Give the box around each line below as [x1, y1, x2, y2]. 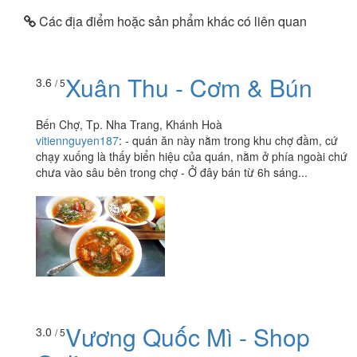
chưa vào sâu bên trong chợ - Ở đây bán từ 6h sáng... [36, 164, 308, 181]
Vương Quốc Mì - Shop [65, 319, 310, 354]
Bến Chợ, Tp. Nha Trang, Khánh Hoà [36, 116, 222, 133]
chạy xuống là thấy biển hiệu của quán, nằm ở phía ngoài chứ [36, 148, 347, 165]
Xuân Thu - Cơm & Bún [65, 70, 312, 105]
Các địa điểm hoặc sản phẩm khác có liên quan [36, 11, 307, 30]
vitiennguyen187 [36, 132, 119, 149]
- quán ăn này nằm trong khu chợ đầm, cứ [125, 132, 338, 149]
